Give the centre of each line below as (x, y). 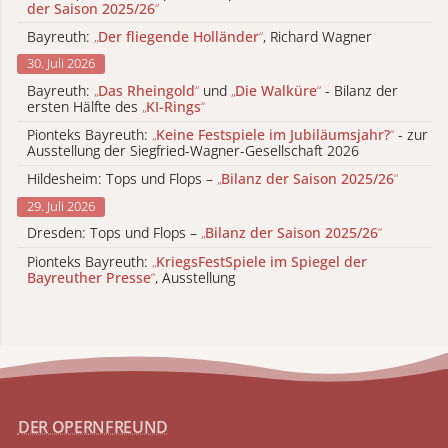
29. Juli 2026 (61, 205)
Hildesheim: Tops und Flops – (122, 179)
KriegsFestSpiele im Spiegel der (261, 261)
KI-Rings (173, 106)
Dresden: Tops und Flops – (114, 233)
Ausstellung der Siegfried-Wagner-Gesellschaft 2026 (193, 151)
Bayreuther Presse (89, 277)
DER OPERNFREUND (93, 426)
